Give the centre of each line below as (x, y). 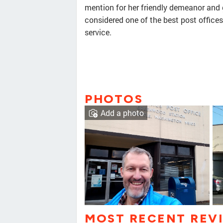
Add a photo (122, 113)
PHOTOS (114, 99)
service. (98, 32)
